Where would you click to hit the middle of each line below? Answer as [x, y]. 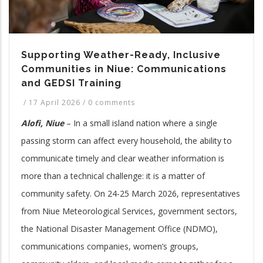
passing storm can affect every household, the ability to [127, 140]
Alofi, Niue [43, 123]
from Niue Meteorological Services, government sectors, [129, 211]
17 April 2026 [56, 102]
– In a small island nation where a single [142, 123]
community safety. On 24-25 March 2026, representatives [131, 193]
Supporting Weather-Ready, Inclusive [121, 55]
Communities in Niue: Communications [124, 69]
